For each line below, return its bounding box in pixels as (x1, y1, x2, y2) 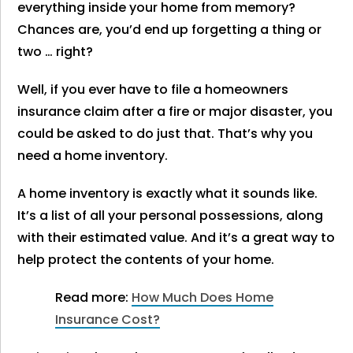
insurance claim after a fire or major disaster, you (17, 102, 333, 121)
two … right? (17, 43, 94, 61)
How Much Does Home (132, 288, 274, 307)
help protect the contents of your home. (17, 251, 275, 269)
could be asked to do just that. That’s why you (17, 124, 314, 143)
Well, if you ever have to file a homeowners (17, 80, 289, 98)
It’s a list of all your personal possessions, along (17, 206, 324, 225)
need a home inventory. (17, 147, 169, 165)
